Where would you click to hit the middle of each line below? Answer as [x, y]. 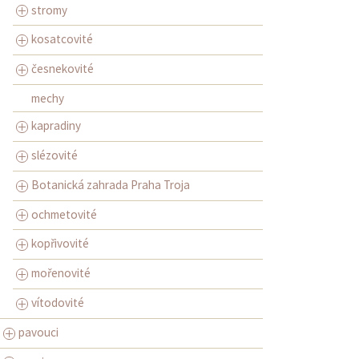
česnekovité [63, 69]
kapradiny [56, 126]
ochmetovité [64, 214]
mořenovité [61, 273]
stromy [49, 10]
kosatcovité [62, 39]
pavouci [38, 332]
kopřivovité [60, 244]
